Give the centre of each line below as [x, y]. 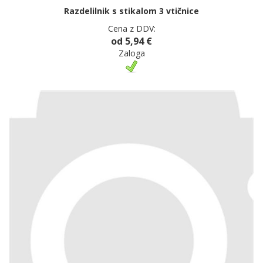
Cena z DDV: [131, 29]
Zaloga [131, 53]
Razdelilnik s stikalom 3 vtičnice [131, 11]
